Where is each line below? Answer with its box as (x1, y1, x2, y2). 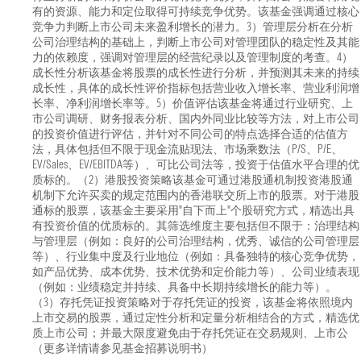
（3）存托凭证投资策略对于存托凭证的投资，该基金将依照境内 (32, 295, 353, 309)
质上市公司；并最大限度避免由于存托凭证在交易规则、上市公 (32, 326, 348, 340)
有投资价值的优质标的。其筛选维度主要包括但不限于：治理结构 (32, 218, 359, 233)
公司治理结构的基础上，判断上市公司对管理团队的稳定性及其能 (32, 35, 359, 49)
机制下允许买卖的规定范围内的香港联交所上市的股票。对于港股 (32, 188, 359, 202)
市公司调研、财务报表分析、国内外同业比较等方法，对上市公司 (32, 111, 359, 126)
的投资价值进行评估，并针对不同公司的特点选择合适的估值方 (32, 127, 348, 141)
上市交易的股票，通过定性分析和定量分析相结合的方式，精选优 (32, 310, 359, 325)
